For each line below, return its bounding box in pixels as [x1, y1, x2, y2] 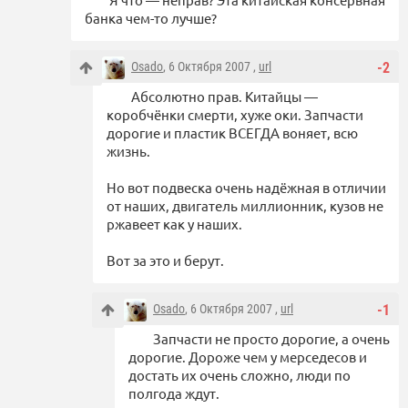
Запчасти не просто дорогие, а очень [153, 330, 390, 348]
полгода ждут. [128, 384, 219, 403]
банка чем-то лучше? [85, 9, 217, 27]
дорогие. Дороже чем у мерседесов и [128, 348, 367, 366]
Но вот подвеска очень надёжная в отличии [107, 178, 386, 197]
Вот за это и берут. [107, 251, 224, 270]
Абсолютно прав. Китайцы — [131, 87, 318, 106]
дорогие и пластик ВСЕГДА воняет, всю [107, 124, 358, 142]
